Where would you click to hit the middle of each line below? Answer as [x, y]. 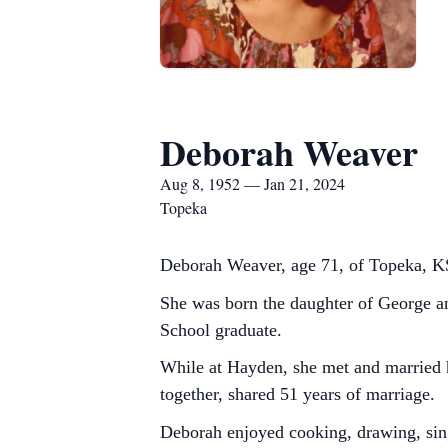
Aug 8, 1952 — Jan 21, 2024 [252, 183]
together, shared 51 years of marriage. [300, 394]
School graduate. [223, 329]
